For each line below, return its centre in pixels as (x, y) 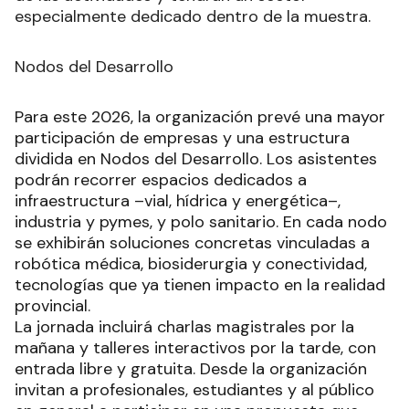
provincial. (52, 305)
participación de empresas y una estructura (182, 137)
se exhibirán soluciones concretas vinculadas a (192, 242)
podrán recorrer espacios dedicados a (161, 179)
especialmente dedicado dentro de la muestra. (193, 16)
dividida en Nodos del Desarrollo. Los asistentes (196, 158)
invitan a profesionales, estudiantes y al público (194, 389)
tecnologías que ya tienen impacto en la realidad (200, 284)
